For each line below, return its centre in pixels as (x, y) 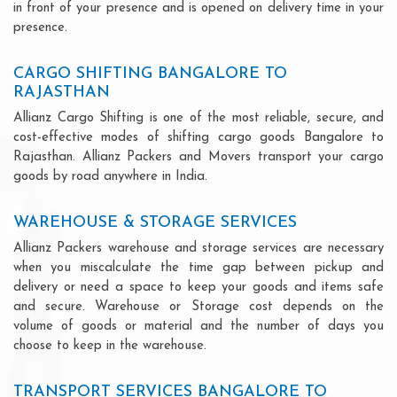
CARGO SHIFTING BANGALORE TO (150, 74)
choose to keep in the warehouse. (110, 346)
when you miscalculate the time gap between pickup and (198, 268)
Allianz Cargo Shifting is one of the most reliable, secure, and (198, 118)
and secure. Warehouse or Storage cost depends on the (198, 307)
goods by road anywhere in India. (110, 176)
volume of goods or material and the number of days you (198, 326)
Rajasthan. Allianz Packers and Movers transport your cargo (198, 157)
